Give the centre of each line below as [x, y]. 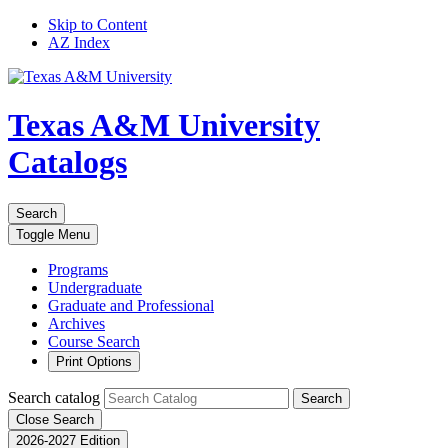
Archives [76, 323]
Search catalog [54, 397]
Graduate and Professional [131, 305]
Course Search [94, 341]
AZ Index [79, 42]
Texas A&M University [164, 125]
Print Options [94, 361]
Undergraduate [95, 287]
